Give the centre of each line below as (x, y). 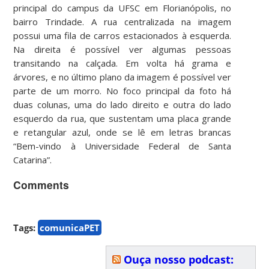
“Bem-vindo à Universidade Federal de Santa (122, 146)
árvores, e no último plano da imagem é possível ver (122, 77)
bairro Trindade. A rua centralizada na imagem (122, 21)
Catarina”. (33, 159)
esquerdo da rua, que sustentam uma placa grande (122, 118)
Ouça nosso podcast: (178, 260)
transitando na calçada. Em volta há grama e (122, 63)
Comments (41, 184)
